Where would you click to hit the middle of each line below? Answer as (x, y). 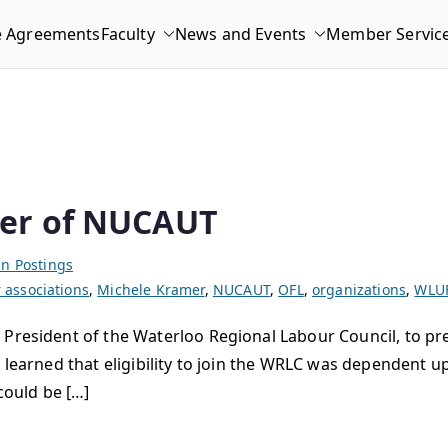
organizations (359, 289)
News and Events (240, 34)
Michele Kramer (151, 289)
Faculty (127, 34)
